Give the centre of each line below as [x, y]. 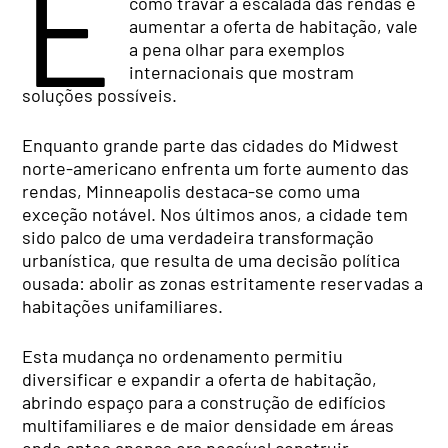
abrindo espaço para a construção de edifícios [204, 401]
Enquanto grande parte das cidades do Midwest [211, 144]
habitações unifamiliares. [123, 305]
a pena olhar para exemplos [236, 48]
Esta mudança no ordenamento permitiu [183, 355]
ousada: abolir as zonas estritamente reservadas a [223, 282]
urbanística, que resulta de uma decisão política [211, 259]
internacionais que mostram [241, 71]
